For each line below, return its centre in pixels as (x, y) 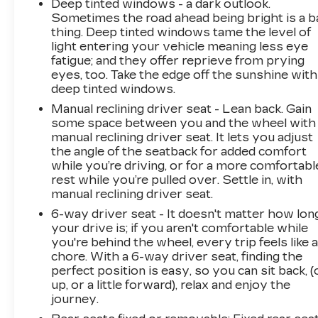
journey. (75, 299)
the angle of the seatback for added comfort (179, 151)
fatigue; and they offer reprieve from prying (178, 60)
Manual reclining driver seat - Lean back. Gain (182, 109)
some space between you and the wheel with (184, 123)
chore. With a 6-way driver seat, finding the (177, 256)
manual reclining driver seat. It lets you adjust (182, 137)
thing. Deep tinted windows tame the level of (181, 32)
